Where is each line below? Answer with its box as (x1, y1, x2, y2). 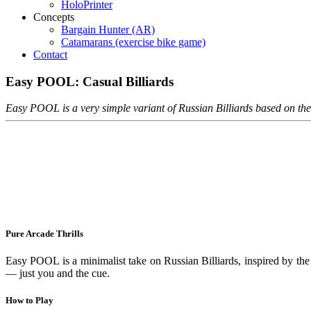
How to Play (6, 294, 53, 305)
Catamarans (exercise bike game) (61, 36, 205, 48)
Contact (33, 49, 67, 60)
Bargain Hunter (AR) (61, 24, 155, 35)
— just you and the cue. (6, 267, 110, 279)
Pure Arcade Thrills (6, 228, 83, 239)
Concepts (33, 11, 74, 23)
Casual (83, 74, 122, 89)
